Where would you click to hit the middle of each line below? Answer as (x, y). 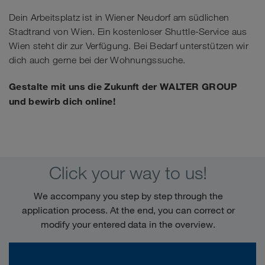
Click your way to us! (128, 173)
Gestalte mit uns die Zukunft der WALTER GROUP (123, 87)
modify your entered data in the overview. (128, 224)
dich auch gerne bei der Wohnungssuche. (97, 60)
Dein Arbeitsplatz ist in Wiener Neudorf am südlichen (119, 17)
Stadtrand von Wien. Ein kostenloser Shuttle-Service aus (128, 31)
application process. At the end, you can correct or (128, 210)
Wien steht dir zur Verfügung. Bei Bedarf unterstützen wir (129, 46)
